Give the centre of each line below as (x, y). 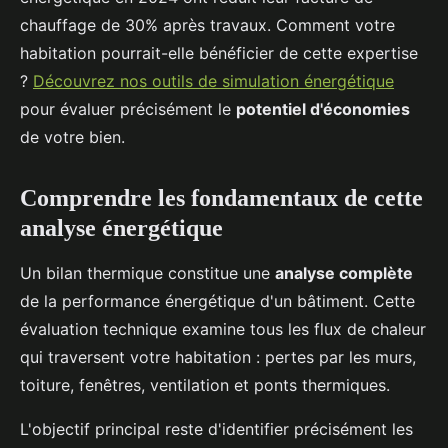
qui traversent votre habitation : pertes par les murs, (218, 357)
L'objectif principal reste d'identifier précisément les (216, 429)
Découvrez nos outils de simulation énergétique (213, 81)
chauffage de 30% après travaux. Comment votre (207, 25)
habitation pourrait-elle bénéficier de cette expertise (219, 53)
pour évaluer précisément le (128, 109)
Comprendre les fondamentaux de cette (221, 198)
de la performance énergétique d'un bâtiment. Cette (217, 301)
